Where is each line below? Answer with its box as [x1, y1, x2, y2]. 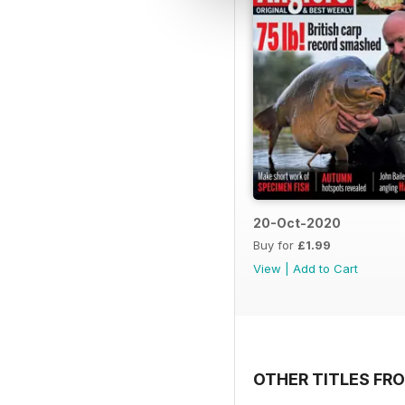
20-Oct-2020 [253, 215, 341, 231]
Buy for [253, 238, 297, 253]
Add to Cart [293, 261, 358, 277]
